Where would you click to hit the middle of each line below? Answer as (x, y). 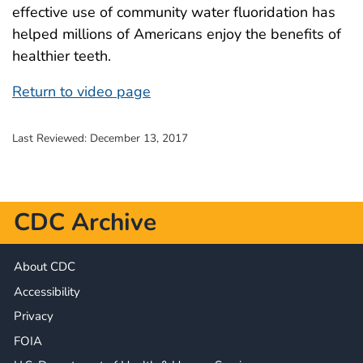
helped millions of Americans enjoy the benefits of (177, 34)
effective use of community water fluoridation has (174, 12)
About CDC (45, 267)
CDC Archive (85, 222)
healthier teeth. (62, 56)
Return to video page (81, 92)
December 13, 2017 (139, 138)
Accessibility (47, 291)
